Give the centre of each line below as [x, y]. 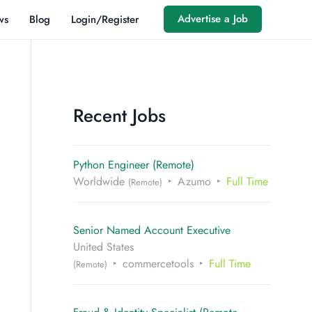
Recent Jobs [119, 116]
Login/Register [105, 19]
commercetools [158, 264]
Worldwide [100, 182]
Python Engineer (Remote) [133, 165]
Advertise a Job [213, 19]
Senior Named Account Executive [151, 231]
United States [103, 247]
